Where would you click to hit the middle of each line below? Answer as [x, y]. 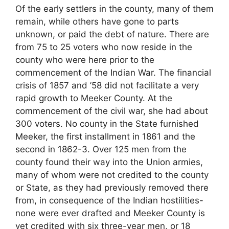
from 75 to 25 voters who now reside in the [104, 47]
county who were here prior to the [85, 60]
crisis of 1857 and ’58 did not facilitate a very [107, 86]
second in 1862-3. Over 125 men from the [101, 150]
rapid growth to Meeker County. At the [94, 98]
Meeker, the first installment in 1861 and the [105, 137]
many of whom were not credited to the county [112, 175]
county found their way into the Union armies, [109, 162]
